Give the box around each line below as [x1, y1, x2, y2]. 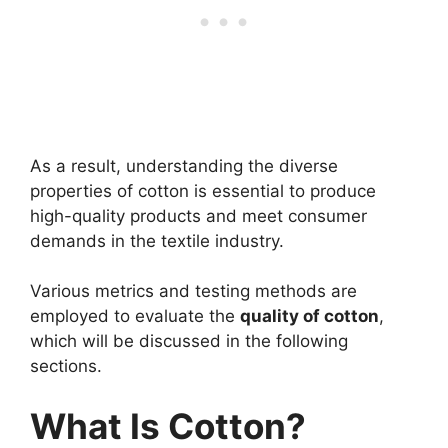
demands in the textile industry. [30, 230, 284, 251]
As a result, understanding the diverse [30, 155, 338, 176]
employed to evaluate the [30, 306, 240, 327]
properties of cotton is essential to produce [30, 180, 376, 201]
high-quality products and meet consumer [30, 205, 367, 226]
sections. [30, 356, 102, 377]
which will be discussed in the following [30, 331, 348, 352]
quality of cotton [240, 306, 379, 327]
